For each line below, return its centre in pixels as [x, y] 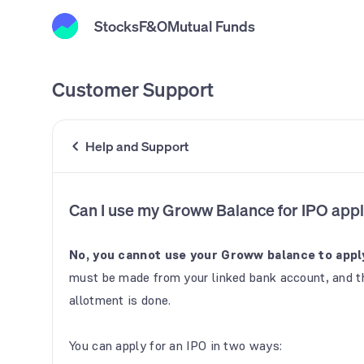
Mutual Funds [211, 26]
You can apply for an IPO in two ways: [176, 346]
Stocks [117, 26]
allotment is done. [120, 300]
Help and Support [137, 146]
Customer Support [133, 89]
